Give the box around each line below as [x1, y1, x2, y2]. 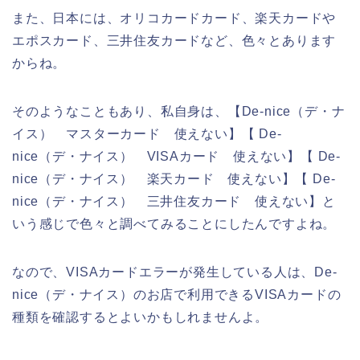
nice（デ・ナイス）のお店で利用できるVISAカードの [12, 287, 342, 301]
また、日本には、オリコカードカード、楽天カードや [12, 10, 337, 25]
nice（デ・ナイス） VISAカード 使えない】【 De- [12, 149, 341, 163]
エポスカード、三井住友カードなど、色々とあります [12, 33, 337, 47]
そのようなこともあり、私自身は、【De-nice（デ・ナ [12, 104, 346, 118]
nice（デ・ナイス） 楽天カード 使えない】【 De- [12, 171, 336, 186]
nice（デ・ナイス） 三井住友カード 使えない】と [12, 194, 336, 208]
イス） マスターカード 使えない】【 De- [12, 126, 282, 141]
